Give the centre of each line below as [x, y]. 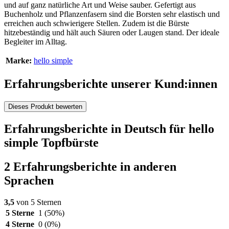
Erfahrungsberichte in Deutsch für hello [109, 129]
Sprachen [29, 180]
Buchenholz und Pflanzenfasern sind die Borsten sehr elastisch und [112, 14]
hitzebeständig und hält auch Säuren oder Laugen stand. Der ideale [112, 33]
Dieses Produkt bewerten [45, 107]
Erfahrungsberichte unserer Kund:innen [111, 84]
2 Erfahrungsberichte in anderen [90, 166]
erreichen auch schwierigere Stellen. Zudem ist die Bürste [97, 24]
